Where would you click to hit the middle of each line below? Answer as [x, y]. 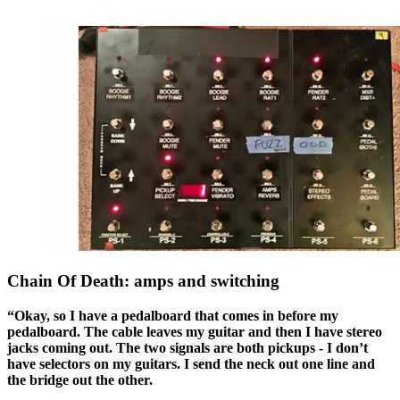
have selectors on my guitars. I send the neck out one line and [191, 363]
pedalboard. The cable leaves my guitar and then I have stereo [195, 331]
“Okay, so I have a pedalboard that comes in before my [173, 315]
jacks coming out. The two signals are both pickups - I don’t [187, 347]
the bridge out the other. [80, 379]
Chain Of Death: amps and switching [143, 281]
